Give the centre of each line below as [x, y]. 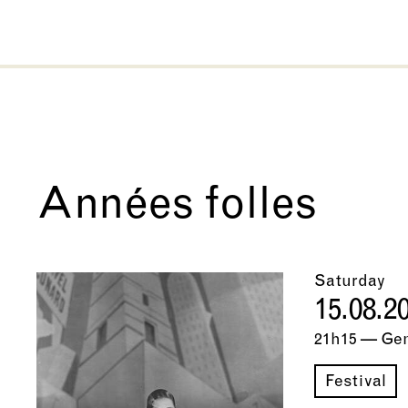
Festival [356, 382]
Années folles [177, 207]
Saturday [349, 282]
